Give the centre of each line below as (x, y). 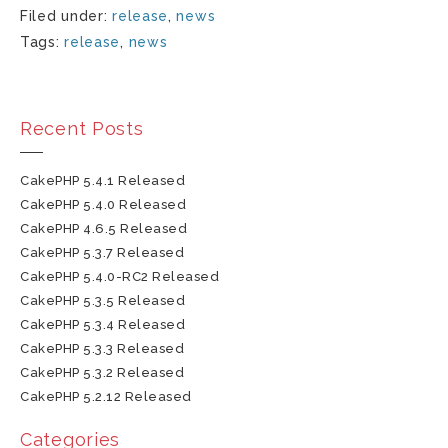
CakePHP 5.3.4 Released (103, 324)
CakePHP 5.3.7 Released (102, 252)
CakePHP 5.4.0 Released (103, 204)
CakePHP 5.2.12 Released (106, 396)
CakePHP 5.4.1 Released (103, 180)
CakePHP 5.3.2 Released (102, 372)
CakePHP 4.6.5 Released (104, 228)
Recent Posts (82, 128)
